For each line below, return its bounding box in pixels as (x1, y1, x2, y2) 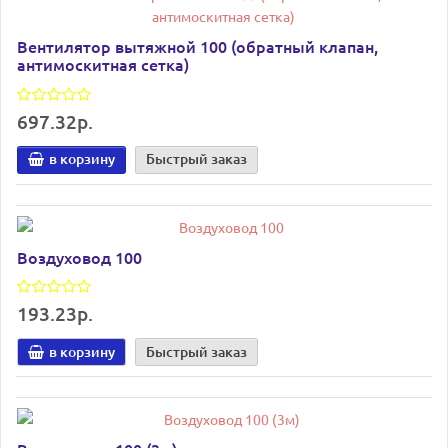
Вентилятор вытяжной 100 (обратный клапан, (17, 35, 378, 58)
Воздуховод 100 (17, 245, 142, 268)
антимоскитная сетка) (17, 53, 189, 76)
